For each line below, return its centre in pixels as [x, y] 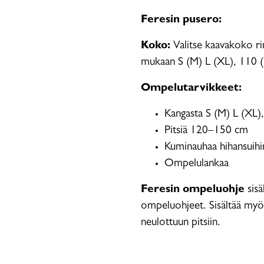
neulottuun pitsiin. [181, 223]
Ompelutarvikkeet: [191, 89]
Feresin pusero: [181, 20]
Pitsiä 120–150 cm [206, 131]
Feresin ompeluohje [193, 190]
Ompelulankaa [197, 164]
